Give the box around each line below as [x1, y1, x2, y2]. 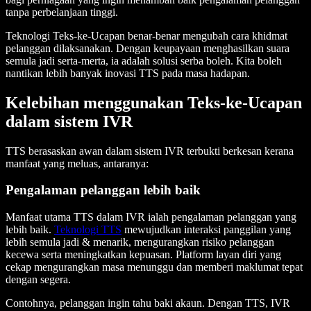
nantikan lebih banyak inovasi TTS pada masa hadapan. [6, 67, 250, 79]
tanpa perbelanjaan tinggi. [6, 6, 118, 18]
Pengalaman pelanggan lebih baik [6, 183, 201, 198]
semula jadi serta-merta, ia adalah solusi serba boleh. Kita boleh [6, 54, 282, 67]
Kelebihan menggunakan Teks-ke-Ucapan [6, 93, 302, 112]
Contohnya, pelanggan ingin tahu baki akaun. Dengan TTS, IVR [6, 297, 290, 310]
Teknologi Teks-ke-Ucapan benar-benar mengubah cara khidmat [6, 29, 287, 42]
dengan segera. [6, 274, 71, 286]
